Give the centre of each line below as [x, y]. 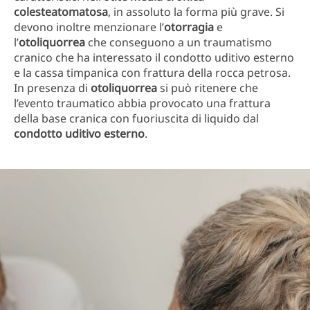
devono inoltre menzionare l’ [89, 27]
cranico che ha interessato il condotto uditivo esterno [154, 57]
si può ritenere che [209, 88]
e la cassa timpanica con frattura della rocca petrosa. [152, 73]
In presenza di [52, 88]
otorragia [190, 27]
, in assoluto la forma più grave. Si [196, 12]
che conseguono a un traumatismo [180, 42]
